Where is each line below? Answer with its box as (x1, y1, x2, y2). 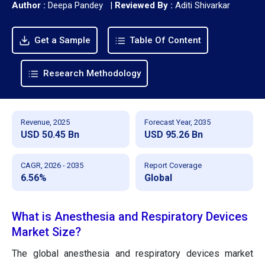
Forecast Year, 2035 (144, 117, 211, 127)
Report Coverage (144, 160, 202, 170)
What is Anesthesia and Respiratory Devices (12, 209, 248, 224)
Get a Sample (31, 34, 91, 46)
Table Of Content (127, 34, 201, 46)
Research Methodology (40, 67, 141, 79)
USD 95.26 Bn (144, 128, 203, 140)
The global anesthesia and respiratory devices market (12, 247, 253, 259)
